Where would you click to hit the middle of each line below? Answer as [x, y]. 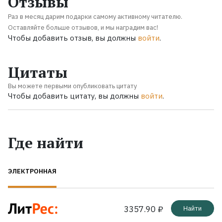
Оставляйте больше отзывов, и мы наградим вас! [83, 27]
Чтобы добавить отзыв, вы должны [73, 38]
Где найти [46, 142]
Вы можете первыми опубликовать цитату [72, 86]
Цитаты [38, 72]
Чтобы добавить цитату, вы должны [74, 96]
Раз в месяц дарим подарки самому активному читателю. [95, 16]
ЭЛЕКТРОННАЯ [32, 171]
